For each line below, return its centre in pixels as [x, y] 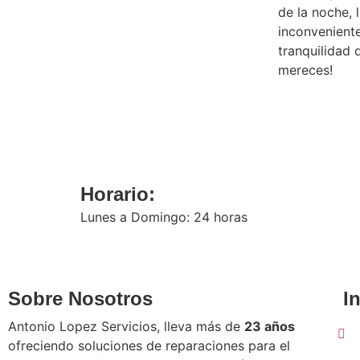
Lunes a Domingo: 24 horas [164, 217]
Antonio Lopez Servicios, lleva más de [126, 326]
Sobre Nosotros [80, 298]
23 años [270, 326]
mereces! [305, 70]
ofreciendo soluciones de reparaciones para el [149, 345]
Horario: [118, 194]
